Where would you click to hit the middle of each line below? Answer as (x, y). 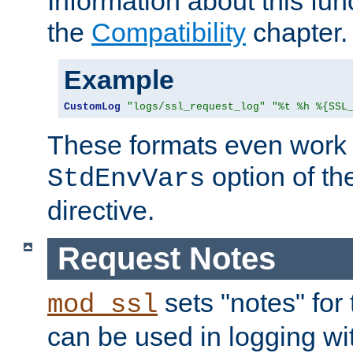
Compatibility (169, 33)
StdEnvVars (126, 179)
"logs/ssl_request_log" (196, 107)
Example (119, 80)
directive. (101, 211)
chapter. (297, 33)
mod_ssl (102, 305)
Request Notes (166, 259)
